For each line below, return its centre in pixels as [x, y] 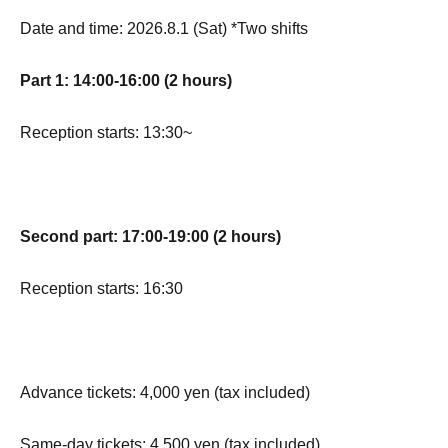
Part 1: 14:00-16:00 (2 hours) [126, 81]
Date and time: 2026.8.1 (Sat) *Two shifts [164, 29]
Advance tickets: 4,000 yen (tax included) [165, 393]
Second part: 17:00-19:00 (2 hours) [150, 237]
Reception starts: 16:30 [101, 289]
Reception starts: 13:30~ [106, 133]
